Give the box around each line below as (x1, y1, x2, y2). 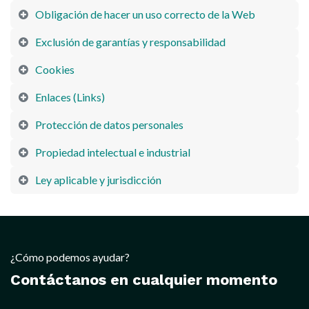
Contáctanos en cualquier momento (10, 271, 277, 288)
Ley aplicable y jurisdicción (35, 173, 161, 186)
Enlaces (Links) (35, 90, 105, 103)
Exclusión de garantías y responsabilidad (35, 35, 226, 48)
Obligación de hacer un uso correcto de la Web (35, 8, 255, 21)
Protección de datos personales (35, 118, 183, 131)
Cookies (35, 63, 74, 76)
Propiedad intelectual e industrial (35, 146, 190, 159)
